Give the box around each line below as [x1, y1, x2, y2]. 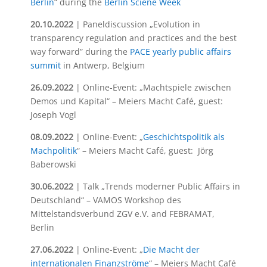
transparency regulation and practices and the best [30, 32, 237, 44]
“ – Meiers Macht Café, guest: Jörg [76, 145, 213, 156]
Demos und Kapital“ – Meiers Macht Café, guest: [30, 95, 223, 107]
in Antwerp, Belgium [60, 60, 145, 71]
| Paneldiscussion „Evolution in [73, 18, 200, 30]
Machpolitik [30, 145, 77, 156]
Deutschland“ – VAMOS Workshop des [30, 194, 181, 206]
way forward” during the [30, 46, 130, 57]
